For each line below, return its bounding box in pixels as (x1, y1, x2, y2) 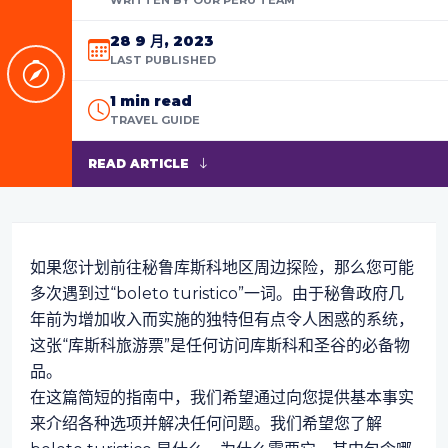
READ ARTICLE (88, 155, 189, 171)
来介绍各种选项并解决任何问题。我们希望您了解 (29, 413, 382, 433)
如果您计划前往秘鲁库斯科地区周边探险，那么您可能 (29, 257, 414, 277)
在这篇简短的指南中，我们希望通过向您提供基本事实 (29, 387, 414, 407)
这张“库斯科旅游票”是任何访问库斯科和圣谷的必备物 (29, 335, 410, 355)
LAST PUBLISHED (110, 52, 216, 67)
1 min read (110, 91, 192, 110)
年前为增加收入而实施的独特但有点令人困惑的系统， (29, 309, 414, 329)
